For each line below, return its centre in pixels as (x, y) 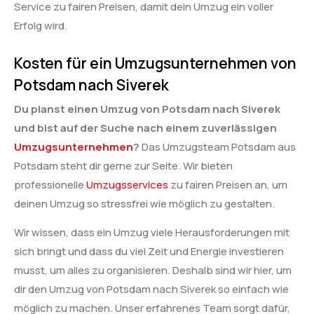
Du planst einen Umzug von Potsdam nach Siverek (147, 109)
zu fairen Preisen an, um (228, 184)
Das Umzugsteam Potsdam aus (218, 146)
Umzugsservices (127, 184)
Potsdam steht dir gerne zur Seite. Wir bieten (123, 165)
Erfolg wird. (41, 26)
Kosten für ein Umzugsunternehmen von (155, 63)
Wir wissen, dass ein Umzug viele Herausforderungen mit (152, 233)
